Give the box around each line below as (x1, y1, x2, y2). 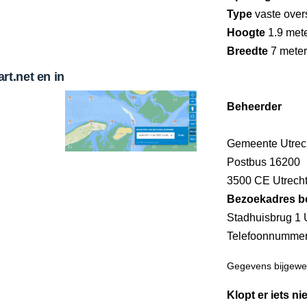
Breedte (227, 45, 268, 57)
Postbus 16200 (227, 156, 300, 168)
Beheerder (227, 100, 282, 112)
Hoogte (227, 26, 265, 38)
